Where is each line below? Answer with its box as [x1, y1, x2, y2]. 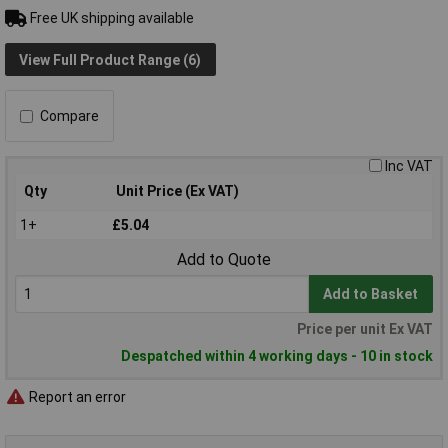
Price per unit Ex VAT [297, 321, 433, 337]
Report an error [26, 388, 126, 405]
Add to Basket [323, 286, 419, 303]
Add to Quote [177, 250, 271, 270]
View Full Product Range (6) [19, 51, 202, 68]
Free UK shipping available [26, 10, 194, 27]
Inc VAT [385, 158, 433, 175]
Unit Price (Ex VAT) [116, 183, 239, 200]
